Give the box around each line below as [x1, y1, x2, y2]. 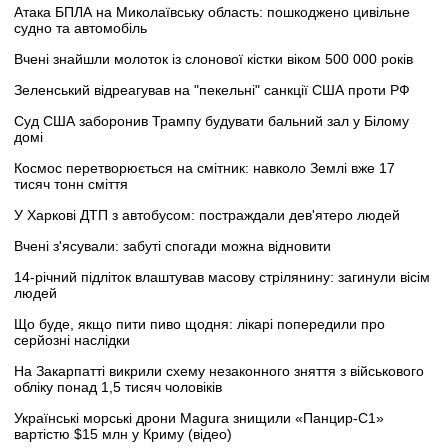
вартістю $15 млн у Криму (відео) [14, 425, 232, 442]
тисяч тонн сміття [14, 175, 128, 192]
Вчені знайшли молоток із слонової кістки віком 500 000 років [14, 50, 413, 67]
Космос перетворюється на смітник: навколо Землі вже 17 [14, 159, 395, 176]
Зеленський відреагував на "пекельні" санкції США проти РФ [14, 81, 410, 98]
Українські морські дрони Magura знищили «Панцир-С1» [14, 409, 384, 426]
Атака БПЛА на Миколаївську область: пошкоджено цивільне [14, 3, 410, 20]
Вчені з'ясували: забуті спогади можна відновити [14, 237, 331, 254]
